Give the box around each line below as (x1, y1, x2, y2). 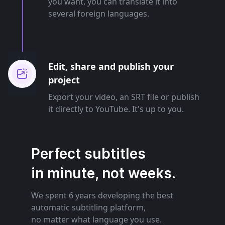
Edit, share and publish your (48, 60, 174, 72)
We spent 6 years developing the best (31, 189, 173, 201)
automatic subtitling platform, (31, 201, 146, 213)
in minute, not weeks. (31, 164, 176, 182)
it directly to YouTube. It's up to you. (48, 103, 184, 115)
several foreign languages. (48, 8, 149, 19)
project (48, 73, 80, 86)
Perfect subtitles (31, 145, 146, 162)
